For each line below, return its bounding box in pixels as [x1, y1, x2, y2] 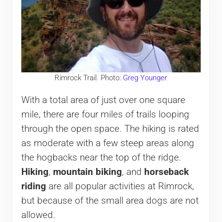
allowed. [21, 210, 55, 221]
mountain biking [53, 166, 122, 178]
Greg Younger [123, 73, 167, 83]
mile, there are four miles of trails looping [21, 109, 189, 120]
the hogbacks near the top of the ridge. [21, 152, 181, 164]
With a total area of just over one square [21, 95, 185, 106]
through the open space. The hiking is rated [21, 123, 199, 135]
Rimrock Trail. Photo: [55, 73, 123, 83]
